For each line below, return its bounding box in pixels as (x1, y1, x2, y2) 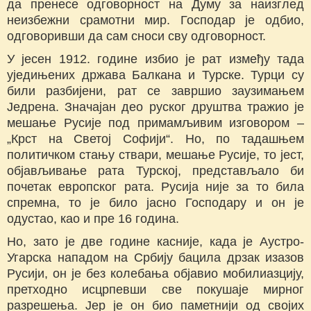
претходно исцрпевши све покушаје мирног (7, 283, 304, 297)
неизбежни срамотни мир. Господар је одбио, (7, 13, 304, 28)
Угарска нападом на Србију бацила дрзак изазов (7, 251, 304, 265)
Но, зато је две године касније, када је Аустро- (7, 235, 304, 249)
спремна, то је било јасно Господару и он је (7, 196, 304, 210)
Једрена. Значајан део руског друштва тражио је (7, 100, 304, 115)
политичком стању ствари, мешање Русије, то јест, (7, 148, 304, 162)
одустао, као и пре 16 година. (7, 212, 179, 226)
